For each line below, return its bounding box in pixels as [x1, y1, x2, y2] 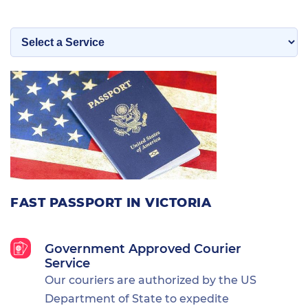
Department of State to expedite [45, 291, 229, 305]
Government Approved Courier [45, 241, 241, 256]
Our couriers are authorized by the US [45, 273, 256, 287]
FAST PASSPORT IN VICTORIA [10, 195, 212, 210]
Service [45, 255, 90, 271]
